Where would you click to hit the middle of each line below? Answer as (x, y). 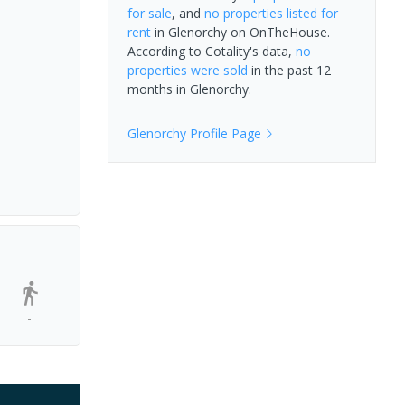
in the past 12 (289, 70)
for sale (149, 13)
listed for (310, 13)
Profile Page (223, 133)
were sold (217, 70)
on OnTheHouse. (278, 32)
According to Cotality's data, (211, 51)
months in (158, 89)
